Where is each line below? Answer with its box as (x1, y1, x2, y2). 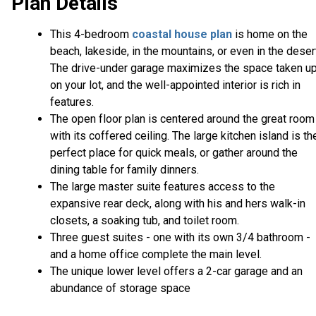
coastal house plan (132, 28, 232, 42)
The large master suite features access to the (50, 180, 275, 194)
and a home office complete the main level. (50, 248, 265, 262)
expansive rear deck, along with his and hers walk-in (50, 197, 305, 211)
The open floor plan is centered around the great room (50, 112, 315, 126)
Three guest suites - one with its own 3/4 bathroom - (50, 231, 310, 245)
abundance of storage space (50, 281, 190, 296)
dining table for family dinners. (50, 163, 199, 177)
